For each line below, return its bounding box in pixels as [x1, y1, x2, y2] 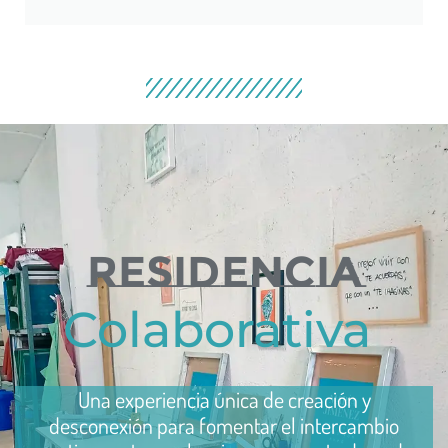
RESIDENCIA [86, 244, 362, 298]
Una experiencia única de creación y [77, 384, 371, 413]
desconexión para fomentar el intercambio [49, 410, 399, 439]
